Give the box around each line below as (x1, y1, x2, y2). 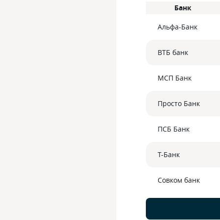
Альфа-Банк (158, 22, 197, 31)
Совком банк (158, 175, 200, 185)
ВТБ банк (158, 48, 188, 57)
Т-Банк (158, 150, 180, 159)
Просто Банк (158, 99, 200, 108)
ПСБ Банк (158, 124, 190, 134)
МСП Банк (158, 73, 192, 82)
